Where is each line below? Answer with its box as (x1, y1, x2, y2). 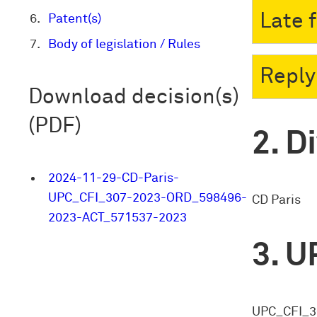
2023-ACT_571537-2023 (48, 212, 187, 225)
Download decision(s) (28, 86, 239, 108)
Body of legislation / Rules (48, 38, 200, 52)
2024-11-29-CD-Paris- (48, 172, 179, 185)
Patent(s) (48, 13, 101, 26)
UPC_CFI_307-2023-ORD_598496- (48, 192, 247, 205)
